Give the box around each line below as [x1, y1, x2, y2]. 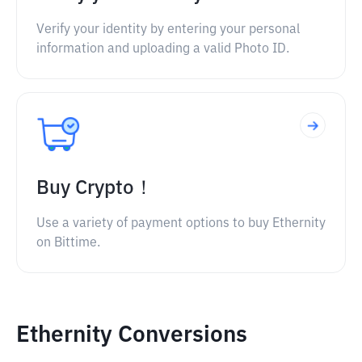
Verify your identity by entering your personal [36, 23, 300, 36]
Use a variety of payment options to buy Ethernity [36, 217, 326, 230]
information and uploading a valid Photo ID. [36, 43, 289, 56]
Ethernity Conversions [16, 324, 247, 347]
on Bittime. [36, 237, 100, 250]
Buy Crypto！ [36, 179, 154, 198]
